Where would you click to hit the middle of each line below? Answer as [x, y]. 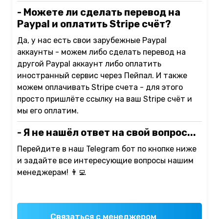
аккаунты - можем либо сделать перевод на [101, 52]
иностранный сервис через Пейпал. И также [102, 76]
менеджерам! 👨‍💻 [52, 173]
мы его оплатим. [48, 111]
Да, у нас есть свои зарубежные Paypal [92, 41]
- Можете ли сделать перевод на [99, 12]
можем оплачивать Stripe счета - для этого [100, 88]
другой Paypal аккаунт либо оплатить [89, 64]
